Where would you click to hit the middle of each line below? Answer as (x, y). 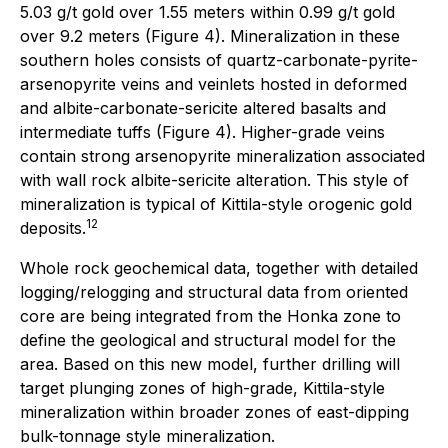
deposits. (53, 228)
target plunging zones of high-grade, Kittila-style (202, 388)
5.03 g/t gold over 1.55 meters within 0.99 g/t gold (207, 12)
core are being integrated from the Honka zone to (210, 316)
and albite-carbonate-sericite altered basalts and (203, 108)
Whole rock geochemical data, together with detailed (219, 268)
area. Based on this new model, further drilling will (210, 364)
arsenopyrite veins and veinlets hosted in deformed (213, 84)
